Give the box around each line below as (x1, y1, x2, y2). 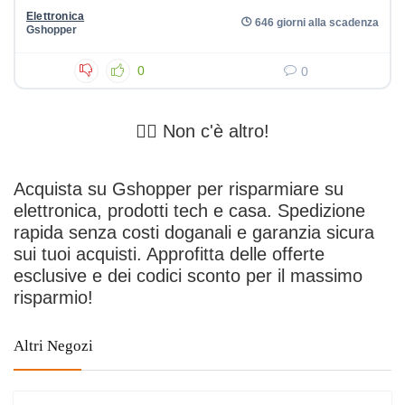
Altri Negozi (14, 337, 93, 355)
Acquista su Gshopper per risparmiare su (14, 179, 344, 200)
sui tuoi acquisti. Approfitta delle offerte (14, 244, 325, 265)
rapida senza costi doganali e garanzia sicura (14, 222, 374, 243)
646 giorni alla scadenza (255, 16, 379, 28)
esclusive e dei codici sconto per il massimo (14, 266, 363, 287)
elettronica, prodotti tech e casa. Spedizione (14, 201, 365, 221)
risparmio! (14, 287, 93, 308)
